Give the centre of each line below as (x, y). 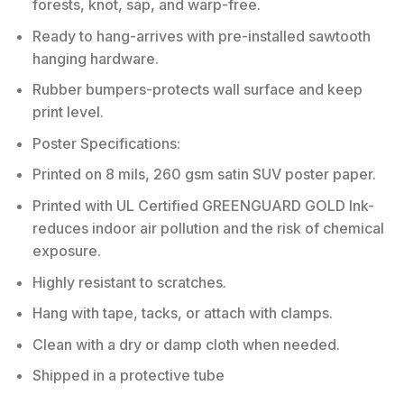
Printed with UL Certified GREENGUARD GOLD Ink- (203, 205)
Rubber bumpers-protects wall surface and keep (197, 90)
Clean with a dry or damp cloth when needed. (186, 344)
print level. (68, 112)
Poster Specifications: (106, 143)
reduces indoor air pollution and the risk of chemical (208, 228)
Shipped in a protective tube (128, 376)
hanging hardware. (95, 58)
